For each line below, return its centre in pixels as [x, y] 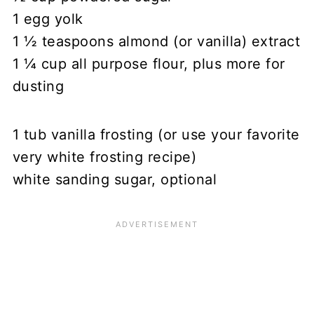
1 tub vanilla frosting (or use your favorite [156, 134]
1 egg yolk [48, 19]
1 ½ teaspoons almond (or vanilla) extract [156, 41]
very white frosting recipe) [104, 157]
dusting [38, 86]
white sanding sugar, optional [115, 179]
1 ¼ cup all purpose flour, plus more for [149, 63]
